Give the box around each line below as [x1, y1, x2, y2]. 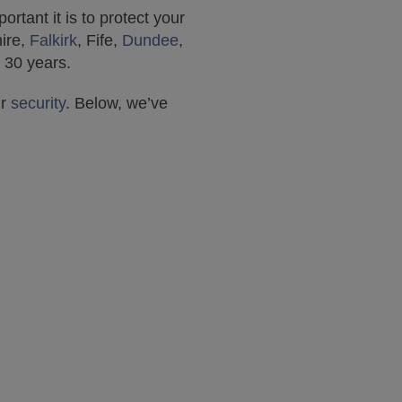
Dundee [122, 31, 179, 49]
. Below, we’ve [66, 94, 168, 112]
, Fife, [77, 31, 122, 49]
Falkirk [30, 31, 77, 49]
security [11, 94, 66, 112]
